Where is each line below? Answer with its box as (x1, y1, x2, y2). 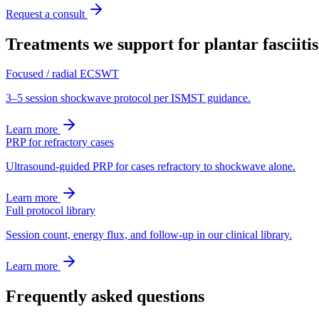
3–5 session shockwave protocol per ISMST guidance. (6, 92, 251, 105)
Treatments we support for (6, 34, 204, 53)
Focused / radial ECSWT (6, 68, 119, 80)
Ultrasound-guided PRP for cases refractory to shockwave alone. (6, 160, 296, 173)
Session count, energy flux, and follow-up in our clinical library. (6, 229, 292, 241)
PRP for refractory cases (6, 136, 114, 149)
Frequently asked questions (6, 287, 204, 306)
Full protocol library (6, 204, 95, 217)
